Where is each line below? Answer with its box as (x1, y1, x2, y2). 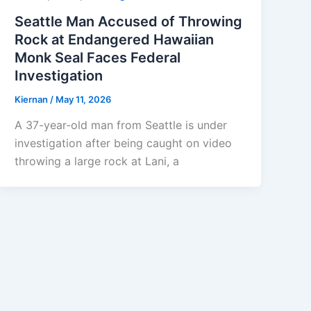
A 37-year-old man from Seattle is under (15, 118, 228, 133)
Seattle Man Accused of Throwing (15, 12, 243, 30)
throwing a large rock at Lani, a (15, 154, 180, 169)
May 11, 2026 (56, 93, 112, 105)
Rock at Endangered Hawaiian (15, 31, 215, 48)
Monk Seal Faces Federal (15, 49, 181, 66)
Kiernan (15, 93, 51, 105)
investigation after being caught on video (15, 136, 233, 151)
